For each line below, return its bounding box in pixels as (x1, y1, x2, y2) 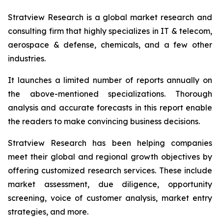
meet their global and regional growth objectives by (8, 151, 212, 162)
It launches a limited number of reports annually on (8, 75, 212, 85)
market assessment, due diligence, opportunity (8, 179, 212, 189)
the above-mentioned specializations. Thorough (8, 88, 212, 99)
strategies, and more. (8, 206, 88, 217)
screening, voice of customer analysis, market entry (8, 192, 212, 203)
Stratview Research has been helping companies (8, 137, 212, 148)
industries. (8, 53, 46, 63)
